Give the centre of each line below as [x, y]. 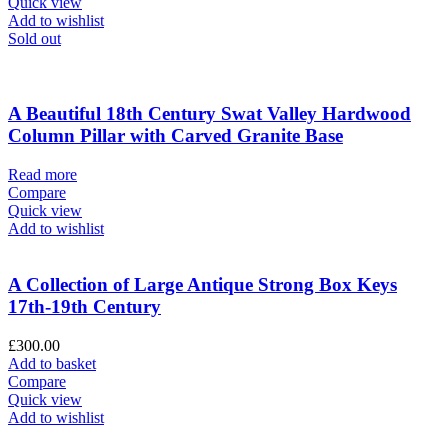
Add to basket [52, 364]
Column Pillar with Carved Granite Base [175, 135]
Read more [42, 174]
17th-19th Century [84, 307]
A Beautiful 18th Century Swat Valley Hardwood [209, 113]
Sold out [34, 39]
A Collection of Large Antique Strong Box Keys [202, 285]
